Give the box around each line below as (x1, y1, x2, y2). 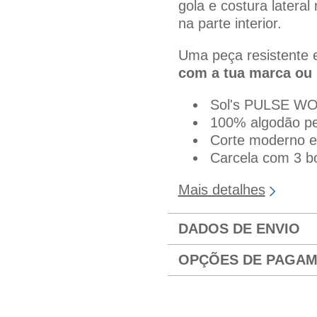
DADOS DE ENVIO (178, 221, 300, 237)
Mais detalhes (178, 182, 265, 198)
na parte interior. (178, 16, 282, 32)
